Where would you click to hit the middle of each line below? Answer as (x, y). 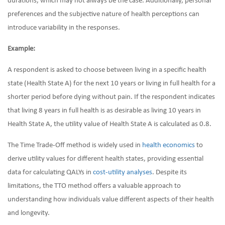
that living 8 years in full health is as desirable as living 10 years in (104, 111)
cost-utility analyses (123, 173)
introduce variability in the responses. (64, 28)
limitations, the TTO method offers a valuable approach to (94, 186)
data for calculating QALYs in (50, 173)
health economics (168, 145)
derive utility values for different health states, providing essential (105, 159)
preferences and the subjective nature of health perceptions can (103, 14)
